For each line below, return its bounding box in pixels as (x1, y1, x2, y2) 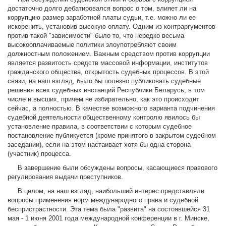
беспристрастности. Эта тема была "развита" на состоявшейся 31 (8, 205, 210, 213)
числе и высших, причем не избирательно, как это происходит (8, 95, 199, 103)
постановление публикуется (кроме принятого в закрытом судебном (8, 132, 216, 140)
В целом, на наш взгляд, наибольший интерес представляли (8, 187, 204, 195)
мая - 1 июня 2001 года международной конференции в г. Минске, (8, 214, 209, 222)
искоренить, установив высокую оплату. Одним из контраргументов (8, 23, 215, 31)
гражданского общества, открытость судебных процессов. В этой (8, 68, 209, 76)
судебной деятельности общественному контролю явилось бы (8, 114, 200, 122)
